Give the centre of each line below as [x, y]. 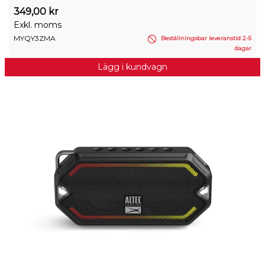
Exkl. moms [38, 25]
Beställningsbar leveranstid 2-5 [205, 38]
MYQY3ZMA [35, 38]
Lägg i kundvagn [132, 67]
